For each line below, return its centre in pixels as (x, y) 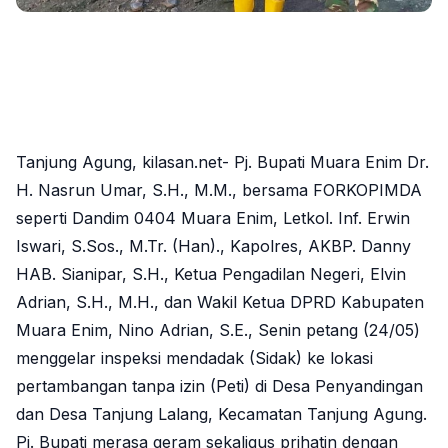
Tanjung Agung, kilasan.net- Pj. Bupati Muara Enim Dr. (222, 161)
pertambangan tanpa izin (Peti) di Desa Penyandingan (219, 385)
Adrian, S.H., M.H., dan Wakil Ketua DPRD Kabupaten (220, 301)
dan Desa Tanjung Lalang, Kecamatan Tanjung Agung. (221, 413)
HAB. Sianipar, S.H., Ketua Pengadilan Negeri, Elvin (211, 273)
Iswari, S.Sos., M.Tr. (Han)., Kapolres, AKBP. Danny (213, 245)
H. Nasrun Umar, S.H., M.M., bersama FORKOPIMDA (219, 189)
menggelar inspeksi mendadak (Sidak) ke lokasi (194, 357)
